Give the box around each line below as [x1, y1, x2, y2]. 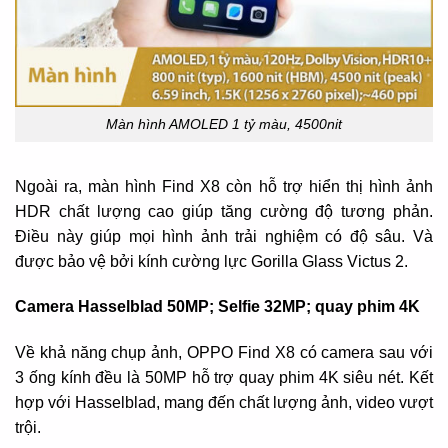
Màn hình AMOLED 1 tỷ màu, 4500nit [106, 115, 342, 132]
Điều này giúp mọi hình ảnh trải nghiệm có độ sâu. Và [15, 227, 433, 245]
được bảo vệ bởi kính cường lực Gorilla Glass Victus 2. [15, 252, 408, 270]
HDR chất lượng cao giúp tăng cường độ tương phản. [15, 202, 433, 220]
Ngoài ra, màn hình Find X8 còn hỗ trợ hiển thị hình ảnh [15, 177, 433, 195]
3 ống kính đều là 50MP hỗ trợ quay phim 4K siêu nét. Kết [15, 369, 433, 387]
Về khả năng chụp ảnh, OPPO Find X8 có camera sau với [15, 344, 433, 362]
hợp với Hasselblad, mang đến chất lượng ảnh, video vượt [15, 394, 433, 412]
